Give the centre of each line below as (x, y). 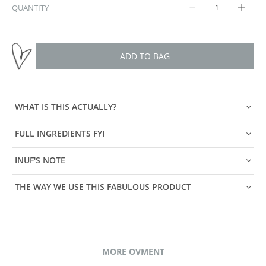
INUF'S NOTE (40, 160)
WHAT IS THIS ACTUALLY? (66, 107)
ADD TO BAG (145, 56)
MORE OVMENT (133, 251)
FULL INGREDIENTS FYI (60, 134)
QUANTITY (30, 7)
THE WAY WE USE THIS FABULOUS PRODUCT (103, 187)
